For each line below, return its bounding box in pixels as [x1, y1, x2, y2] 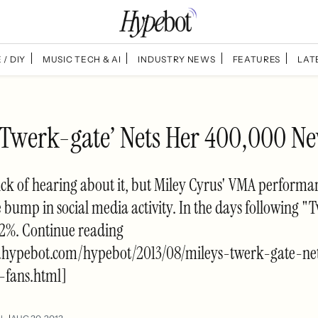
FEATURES [232, 53, 281, 65]
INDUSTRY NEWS [138, 53, 216, 65]
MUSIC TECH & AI [42, 53, 121, 65]
